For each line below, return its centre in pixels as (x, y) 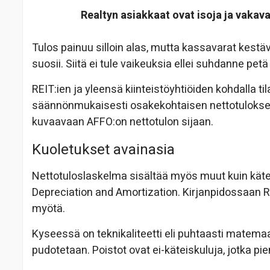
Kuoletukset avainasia (103, 149)
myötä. (49, 209)
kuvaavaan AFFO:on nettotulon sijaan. (123, 122)
